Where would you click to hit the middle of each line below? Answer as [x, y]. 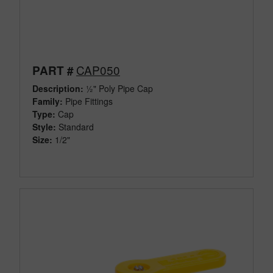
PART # [53, 70]
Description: [58, 88]
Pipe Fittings [88, 101]
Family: [48, 101]
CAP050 [98, 69]
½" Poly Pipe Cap [118, 88]
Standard [76, 126]
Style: [44, 126]
